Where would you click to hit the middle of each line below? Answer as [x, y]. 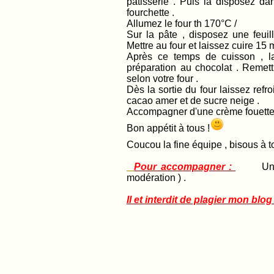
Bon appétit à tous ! [168, 128]
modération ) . [157, 178]
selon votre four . [164, 79]
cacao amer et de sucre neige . [194, 101]
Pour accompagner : [185, 167]
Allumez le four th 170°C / [182, 24]
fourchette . [152, 13]
